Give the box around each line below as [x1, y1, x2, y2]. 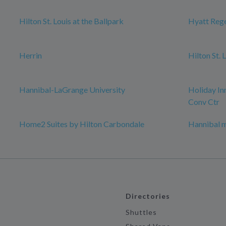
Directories [125, 192, 171, 200]
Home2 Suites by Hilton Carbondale [19, 119, 144, 129]
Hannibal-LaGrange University [19, 85, 125, 94]
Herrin [19, 50, 42, 60]
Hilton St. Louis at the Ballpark [19, 16, 124, 26]
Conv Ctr [188, 97, 219, 106]
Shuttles [125, 208, 157, 216]
